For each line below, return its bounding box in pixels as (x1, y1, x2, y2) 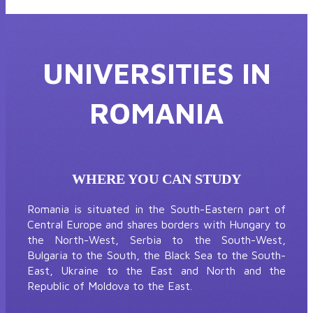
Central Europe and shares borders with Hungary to (27, 217, 286, 231)
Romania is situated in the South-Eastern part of (27, 202, 286, 215)
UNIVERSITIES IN (42, 55, 271, 90)
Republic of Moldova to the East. (27, 279, 192, 292)
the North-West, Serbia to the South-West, (27, 233, 286, 246)
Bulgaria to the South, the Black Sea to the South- (27, 248, 286, 261)
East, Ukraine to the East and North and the (27, 263, 286, 277)
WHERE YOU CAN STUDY (72, 170, 241, 187)
